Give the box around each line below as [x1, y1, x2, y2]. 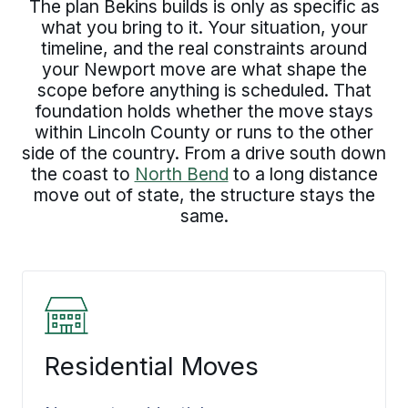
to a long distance [228, 163, 378, 186]
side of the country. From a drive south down [22, 142, 386, 165]
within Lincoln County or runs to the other [35, 121, 373, 144]
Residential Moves [45, 351, 259, 382]
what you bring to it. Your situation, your [40, 16, 368, 39]
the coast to [30, 163, 135, 186]
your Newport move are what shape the [41, 58, 367, 81]
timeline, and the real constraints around [41, 37, 367, 60]
